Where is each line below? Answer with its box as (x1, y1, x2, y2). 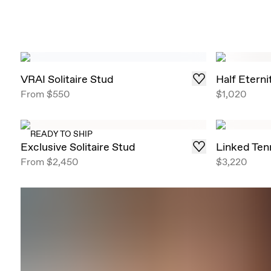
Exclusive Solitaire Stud (20, 139, 135, 154)
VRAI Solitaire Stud (20, 71, 114, 87)
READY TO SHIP (30, 128, 93, 140)
